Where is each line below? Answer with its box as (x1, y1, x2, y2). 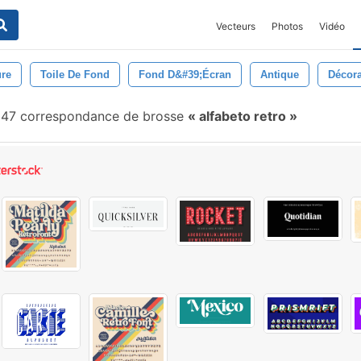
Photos (272, 20, 303, 32)
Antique (260, 68, 299, 81)
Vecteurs (216, 20, 255, 32)
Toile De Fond (40, 68, 110, 81)
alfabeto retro (196, 108, 289, 124)
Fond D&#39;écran (139, 68, 231, 81)
